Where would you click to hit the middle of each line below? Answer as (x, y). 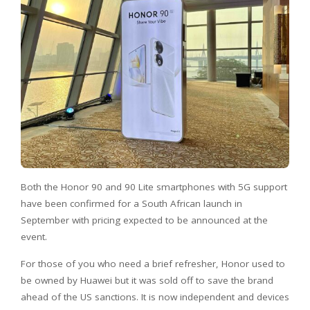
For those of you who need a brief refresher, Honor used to (153, 264)
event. (34, 237)
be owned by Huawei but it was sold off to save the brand (147, 281)
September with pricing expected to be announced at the (144, 220)
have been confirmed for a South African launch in (131, 204)
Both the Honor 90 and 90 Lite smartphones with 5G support (154, 187)
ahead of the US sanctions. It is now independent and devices (155, 297)
